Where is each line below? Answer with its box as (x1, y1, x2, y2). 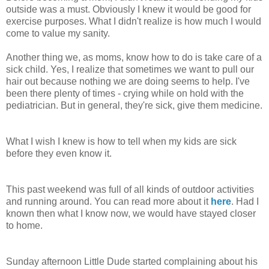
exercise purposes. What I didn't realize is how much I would (6, 16, 261, 27)
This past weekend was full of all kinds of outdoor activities (6, 184, 254, 195)
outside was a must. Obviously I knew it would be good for (6, 4, 251, 15)
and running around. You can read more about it (6, 196, 211, 207)
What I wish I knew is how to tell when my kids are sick (6, 136, 237, 147)
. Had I (231, 196, 259, 207)
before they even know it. (6, 148, 112, 159)
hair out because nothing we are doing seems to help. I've (6, 76, 250, 87)
